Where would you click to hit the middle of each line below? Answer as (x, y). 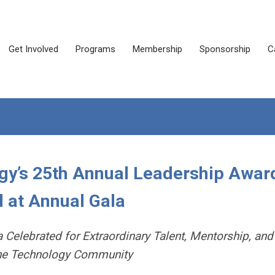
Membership (157, 49)
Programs (95, 49)
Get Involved (33, 49)
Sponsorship (225, 49)
